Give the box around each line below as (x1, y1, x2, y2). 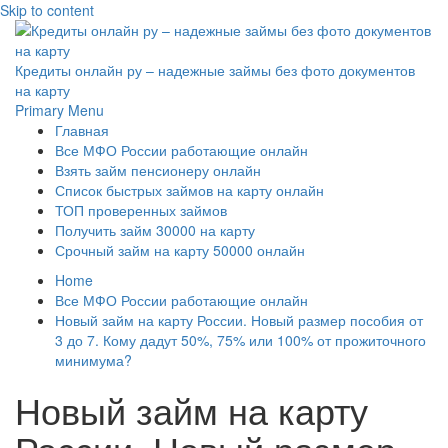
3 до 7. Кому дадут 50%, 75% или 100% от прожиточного (55, 330, 426, 350)
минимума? (55, 350, 132, 370)
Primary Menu (15, 100, 104, 120)
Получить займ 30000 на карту (55, 220, 255, 240)
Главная (55, 120, 109, 140)
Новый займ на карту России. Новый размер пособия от (55, 310, 423, 330)
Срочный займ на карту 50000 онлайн (55, 240, 305, 260)
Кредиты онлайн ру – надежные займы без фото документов (15, 60, 415, 80)
